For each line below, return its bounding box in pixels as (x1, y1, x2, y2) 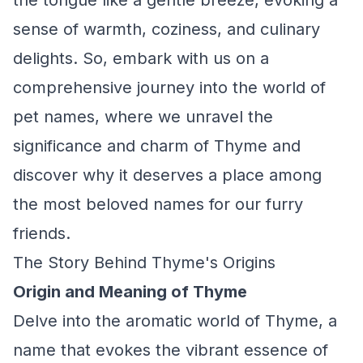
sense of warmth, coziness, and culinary (13, 19, 320, 39)
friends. (13, 224, 70, 243)
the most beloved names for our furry (13, 194, 303, 214)
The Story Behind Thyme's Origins (13, 253, 275, 272)
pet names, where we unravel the (13, 107, 273, 126)
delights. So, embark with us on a (13, 49, 269, 68)
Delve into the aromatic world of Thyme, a (13, 311, 337, 331)
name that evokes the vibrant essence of (13, 340, 328, 360)
